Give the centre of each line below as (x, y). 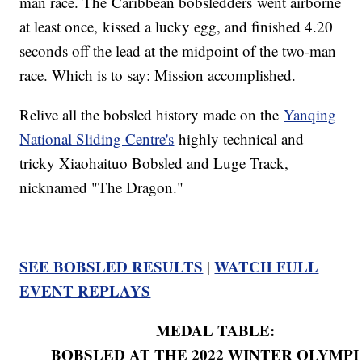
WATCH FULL (267, 267)
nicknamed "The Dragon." (102, 187)
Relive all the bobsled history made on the (152, 115)
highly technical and (239, 139)
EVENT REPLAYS (85, 291)
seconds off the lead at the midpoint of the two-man (178, 51)
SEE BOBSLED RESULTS (112, 267)
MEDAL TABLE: (215, 330)
